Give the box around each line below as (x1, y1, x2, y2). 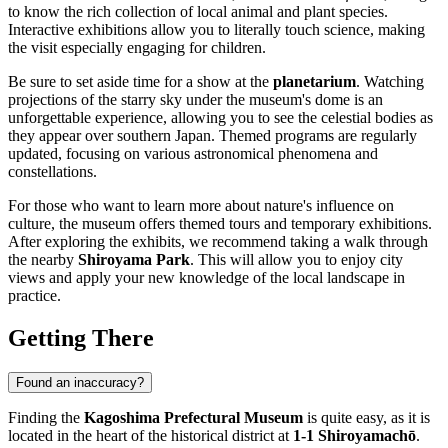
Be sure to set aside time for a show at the (8, 72, 273, 90)
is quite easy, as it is (303, 408, 430, 426)
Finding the (8, 408, 84, 426)
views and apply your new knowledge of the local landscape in (8, 268, 405, 286)
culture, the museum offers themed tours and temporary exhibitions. (8, 214, 432, 232)
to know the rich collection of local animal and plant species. (8, 2, 388, 20)
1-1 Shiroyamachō (293, 426, 416, 444)
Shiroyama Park (78, 250, 190, 268)
